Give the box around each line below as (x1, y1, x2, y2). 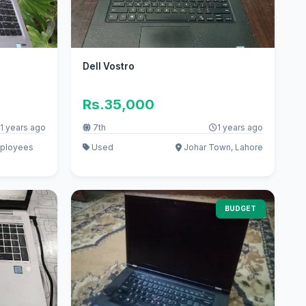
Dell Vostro (83, 61, 135, 72)
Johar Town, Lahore (182, 141, 264, 152)
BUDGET (225, 204, 257, 213)
